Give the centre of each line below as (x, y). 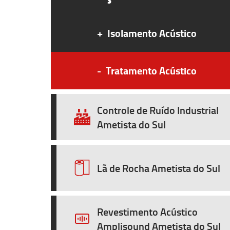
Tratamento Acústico (150, 71)
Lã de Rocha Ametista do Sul (159, 168)
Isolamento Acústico (151, 33)
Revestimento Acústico (147, 212)
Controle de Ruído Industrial (158, 110)
